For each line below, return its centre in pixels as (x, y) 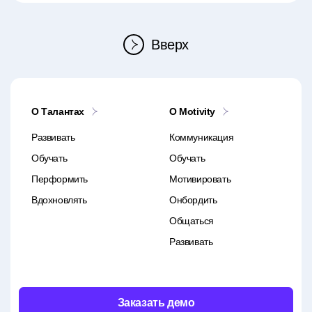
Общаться (192, 221)
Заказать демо (156, 303)
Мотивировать (200, 179)
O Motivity (193, 112)
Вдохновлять (59, 200)
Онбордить (193, 200)
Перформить (60, 179)
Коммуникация (202, 138)
